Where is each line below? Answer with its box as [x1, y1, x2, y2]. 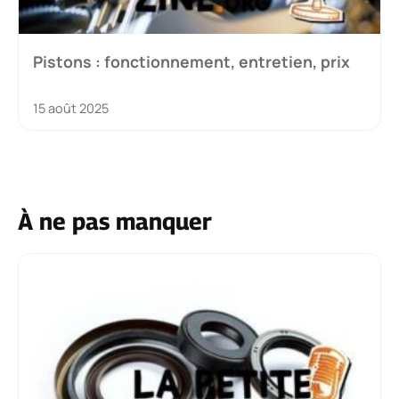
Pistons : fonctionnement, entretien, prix [33, 50, 350, 72]
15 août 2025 [33, 99, 109, 117]
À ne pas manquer [18, 208, 212, 236]
